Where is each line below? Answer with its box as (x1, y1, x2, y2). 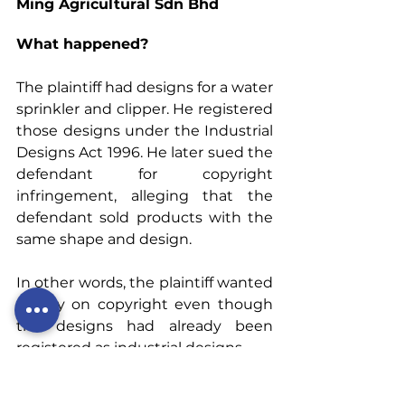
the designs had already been (16, 316, 273, 334)
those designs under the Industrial (16, 121, 273, 139)
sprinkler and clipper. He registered (16, 99, 273, 118)
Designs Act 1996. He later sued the (16, 143, 273, 161)
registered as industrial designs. (16, 338, 245, 356)
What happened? (16, 34, 148, 52)
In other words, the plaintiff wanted (16, 273, 273, 291)
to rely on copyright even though (16, 295, 273, 313)
